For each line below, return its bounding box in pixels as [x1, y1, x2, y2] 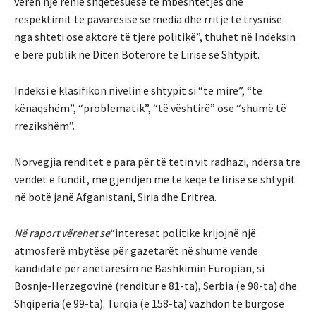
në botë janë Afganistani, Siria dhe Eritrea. [14, 189, 217, 204]
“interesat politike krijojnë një [110, 225, 256, 240]
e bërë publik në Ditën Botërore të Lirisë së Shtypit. [14, 47, 260, 61]
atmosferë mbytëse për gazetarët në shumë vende [14, 243, 258, 257]
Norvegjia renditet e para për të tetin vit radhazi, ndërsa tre [14, 154, 300, 169]
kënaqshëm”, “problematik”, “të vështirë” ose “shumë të [14, 100, 286, 115]
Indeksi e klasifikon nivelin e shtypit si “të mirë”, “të [14, 83, 262, 97]
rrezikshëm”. [14, 118, 75, 133]
